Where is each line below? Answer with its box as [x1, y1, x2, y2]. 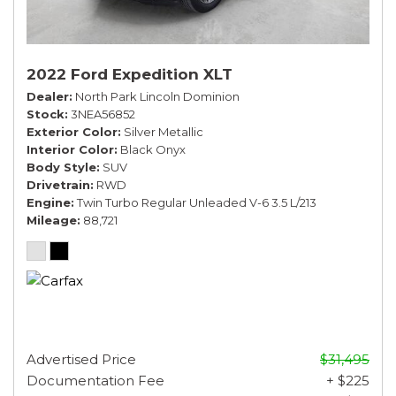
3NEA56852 [71, 106, 135, 121]
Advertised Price [27, 350, 136, 368]
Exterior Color [27, 124, 118, 139]
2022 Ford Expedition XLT [27, 65, 232, 83]
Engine [27, 194, 71, 209]
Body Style [27, 159, 96, 174]
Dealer [27, 88, 69, 103]
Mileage [27, 212, 77, 227]
